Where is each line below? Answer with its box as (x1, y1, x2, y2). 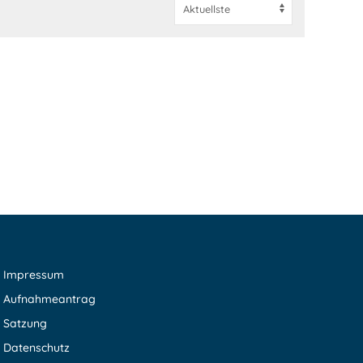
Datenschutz (2, 340, 70, 355)
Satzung (2, 315, 47, 331)
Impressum (2, 267, 64, 282)
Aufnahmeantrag (2, 291, 96, 306)
